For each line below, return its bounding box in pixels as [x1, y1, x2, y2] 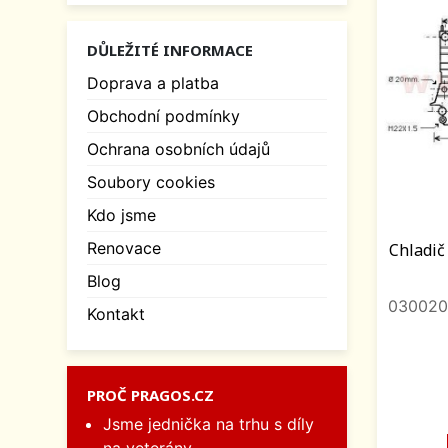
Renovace [87, 238, 161, 259]
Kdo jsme [87, 205, 156, 226]
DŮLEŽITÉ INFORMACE [87, 40, 253, 61]
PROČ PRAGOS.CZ [87, 385, 214, 406]
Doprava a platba [87, 73, 219, 94]
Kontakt [87, 304, 145, 325]
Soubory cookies [87, 172, 215, 193]
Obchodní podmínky [87, 106, 240, 127]
